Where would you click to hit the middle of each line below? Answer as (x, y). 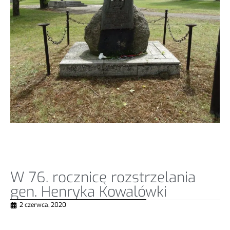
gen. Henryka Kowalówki (89, 192)
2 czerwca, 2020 (43, 205)
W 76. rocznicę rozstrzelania (103, 178)
